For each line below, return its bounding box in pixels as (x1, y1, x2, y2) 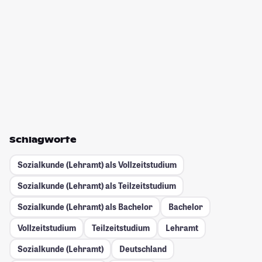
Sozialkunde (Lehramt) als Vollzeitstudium (17, 159, 177, 171)
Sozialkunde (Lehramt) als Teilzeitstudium (17, 180, 176, 192)
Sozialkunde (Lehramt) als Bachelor (17, 201, 153, 213)
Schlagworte (9, 134, 77, 145)
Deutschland (119, 243, 167, 255)
